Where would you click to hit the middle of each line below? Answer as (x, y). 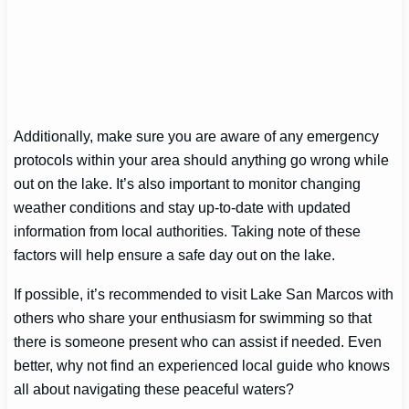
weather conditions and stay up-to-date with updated (183, 208)
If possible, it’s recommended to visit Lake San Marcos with (204, 294)
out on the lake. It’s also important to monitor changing (188, 184)
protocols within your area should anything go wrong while (202, 160)
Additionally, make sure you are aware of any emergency (197, 136)
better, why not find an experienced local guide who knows (202, 365)
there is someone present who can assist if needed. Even (198, 341)
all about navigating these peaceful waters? (154, 388)
